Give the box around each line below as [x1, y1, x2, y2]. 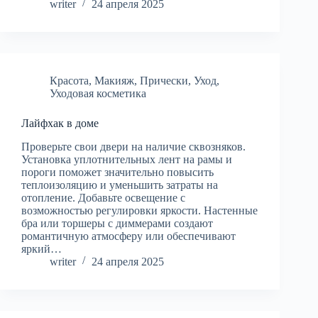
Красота [50, 74, 89, 87]
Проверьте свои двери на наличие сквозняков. [21, 140, 246, 153]
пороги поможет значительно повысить [21, 165, 214, 178]
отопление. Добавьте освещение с [21, 191, 185, 204]
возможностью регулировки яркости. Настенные [21, 204, 258, 216]
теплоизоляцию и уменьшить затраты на [21, 178, 218, 191]
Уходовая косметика [50, 87, 146, 99]
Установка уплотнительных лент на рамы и [21, 153, 232, 165]
